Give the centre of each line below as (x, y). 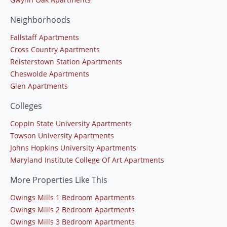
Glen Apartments (39, 86)
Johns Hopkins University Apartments (73, 147)
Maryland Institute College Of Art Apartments (87, 160)
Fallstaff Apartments (45, 37)
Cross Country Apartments (55, 49)
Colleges (26, 106)
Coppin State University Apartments (71, 123)
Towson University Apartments (62, 135)
